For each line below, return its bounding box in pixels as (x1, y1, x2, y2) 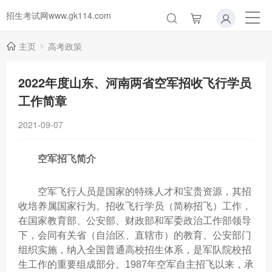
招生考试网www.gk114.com (6, 9, 111, 21)
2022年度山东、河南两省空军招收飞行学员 (18, 73, 251, 91)
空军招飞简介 (28, 154, 96, 164)
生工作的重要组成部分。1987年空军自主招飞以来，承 (18, 259, 254, 270)
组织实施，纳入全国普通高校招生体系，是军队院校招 (18, 245, 251, 255)
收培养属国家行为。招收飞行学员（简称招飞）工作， (18, 201, 251, 211)
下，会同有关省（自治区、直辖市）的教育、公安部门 (18, 230, 251, 240)
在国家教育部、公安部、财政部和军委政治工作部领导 (18, 216, 251, 226)
